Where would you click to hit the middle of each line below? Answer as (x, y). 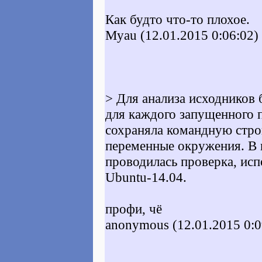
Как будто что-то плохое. (177, 19)
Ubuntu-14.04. (146, 177)
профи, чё (134, 209)
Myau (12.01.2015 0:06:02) (182, 35)
